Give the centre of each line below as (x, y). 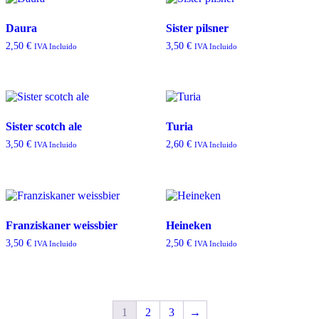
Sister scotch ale (44, 127)
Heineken (188, 225)
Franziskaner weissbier (62, 225)
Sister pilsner (197, 28)
